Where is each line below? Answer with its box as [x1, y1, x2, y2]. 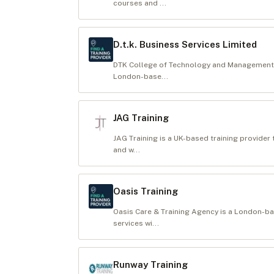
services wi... [113, 219, 159, 228]
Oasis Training [113, 186, 178, 196]
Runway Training [113, 259, 188, 270]
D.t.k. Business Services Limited [113, 39, 257, 50]
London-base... [113, 72, 168, 81]
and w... [113, 146, 140, 154]
